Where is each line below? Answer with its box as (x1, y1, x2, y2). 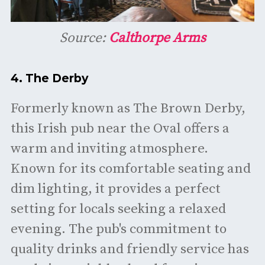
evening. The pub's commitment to (10, 221, 227, 238)
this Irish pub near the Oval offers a (10, 120, 230, 138)
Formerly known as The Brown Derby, (10, 100, 245, 118)
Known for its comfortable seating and (10, 160, 251, 178)
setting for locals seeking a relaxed (10, 201, 226, 218)
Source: (59, 29, 109, 47)
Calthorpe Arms (108, 29, 206, 47)
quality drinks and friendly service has (10, 241, 249, 258)
